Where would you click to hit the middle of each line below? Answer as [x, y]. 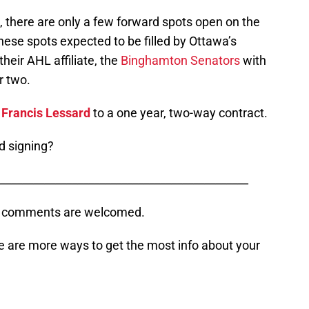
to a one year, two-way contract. [179, 113]
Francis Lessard [46, 113]
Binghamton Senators [180, 61]
